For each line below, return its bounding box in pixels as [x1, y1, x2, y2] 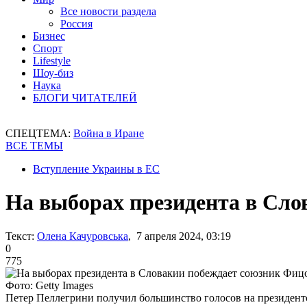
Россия [60, 18, 93, 29]
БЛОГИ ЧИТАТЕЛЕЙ [33, 92, 137, 103]
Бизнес [33, 30, 65, 42]
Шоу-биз [33, 67, 73, 79]
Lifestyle [33, 55, 71, 66]
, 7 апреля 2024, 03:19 [128, 230, 231, 242]
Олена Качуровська [37, 230, 128, 242]
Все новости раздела [60, 5, 156, 17]
